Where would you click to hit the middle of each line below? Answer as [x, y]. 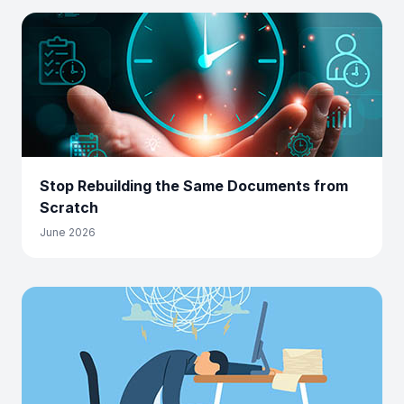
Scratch [69, 207]
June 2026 [68, 232]
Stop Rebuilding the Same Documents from [194, 186]
